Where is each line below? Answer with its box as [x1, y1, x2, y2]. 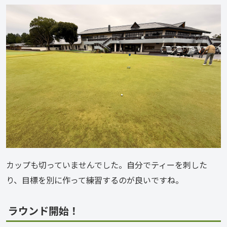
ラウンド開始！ [8, 203, 79, 218]
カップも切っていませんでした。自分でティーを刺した [6, 158, 207, 171]
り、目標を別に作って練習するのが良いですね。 [6, 173, 183, 186]
